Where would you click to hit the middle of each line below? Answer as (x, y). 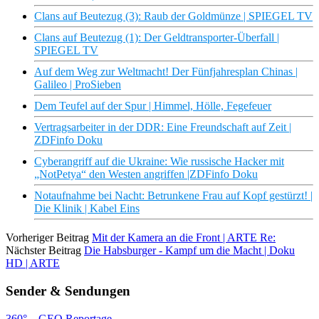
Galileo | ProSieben (78, 85)
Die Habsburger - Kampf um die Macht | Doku (189, 251)
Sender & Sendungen (68, 291)
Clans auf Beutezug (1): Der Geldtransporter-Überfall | (157, 38)
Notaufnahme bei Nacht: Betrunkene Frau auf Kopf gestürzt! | (173, 196)
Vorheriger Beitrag (47, 238)
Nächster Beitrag (43, 251)
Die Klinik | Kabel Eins (87, 209)
